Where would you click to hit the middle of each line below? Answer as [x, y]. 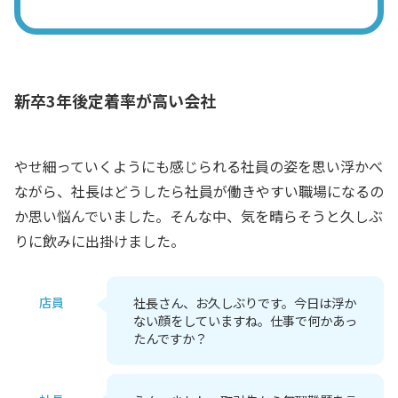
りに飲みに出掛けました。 [99, 240]
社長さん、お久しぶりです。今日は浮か [245, 302]
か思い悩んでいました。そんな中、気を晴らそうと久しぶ [199, 215]
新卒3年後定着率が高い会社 [115, 100]
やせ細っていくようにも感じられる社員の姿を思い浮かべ [199, 166]
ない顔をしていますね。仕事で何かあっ [245, 320]
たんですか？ [170, 338]
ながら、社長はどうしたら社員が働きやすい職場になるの [199, 191]
